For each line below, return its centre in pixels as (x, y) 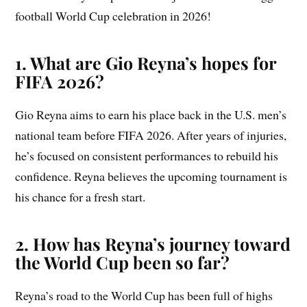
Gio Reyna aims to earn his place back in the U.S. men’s (151, 115)
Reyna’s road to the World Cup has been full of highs (144, 296)
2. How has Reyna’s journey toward (153, 244)
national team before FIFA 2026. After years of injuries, (151, 135)
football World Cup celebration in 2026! (113, 16)
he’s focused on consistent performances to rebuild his (147, 156)
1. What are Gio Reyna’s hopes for (146, 63)
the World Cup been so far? (123, 262)
